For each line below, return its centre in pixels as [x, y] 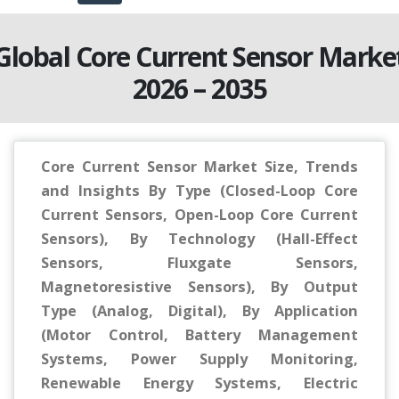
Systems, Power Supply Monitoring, [199, 359]
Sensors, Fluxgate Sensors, [199, 263]
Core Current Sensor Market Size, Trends [199, 167]
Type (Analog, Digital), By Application [199, 311]
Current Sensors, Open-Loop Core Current [199, 215]
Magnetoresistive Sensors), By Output [199, 287]
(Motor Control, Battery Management [199, 335]
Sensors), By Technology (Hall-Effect [199, 239]
